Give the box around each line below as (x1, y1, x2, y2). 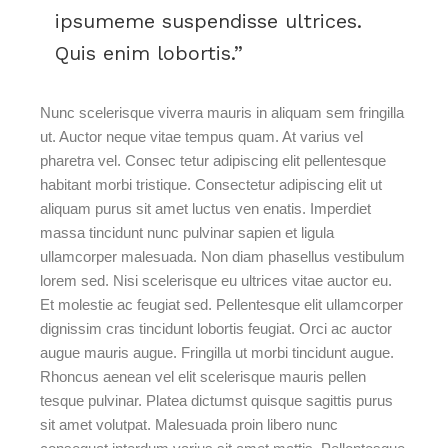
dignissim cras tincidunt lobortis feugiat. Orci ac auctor (40, 320, 393, 337)
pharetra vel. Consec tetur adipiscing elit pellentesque (40, 152, 387, 169)
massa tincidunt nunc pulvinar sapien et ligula (40, 224, 335, 241)
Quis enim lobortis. (55, 41, 234, 65)
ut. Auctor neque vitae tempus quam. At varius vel (40, 128, 364, 145)
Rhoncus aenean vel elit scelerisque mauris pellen (40, 368, 367, 385)
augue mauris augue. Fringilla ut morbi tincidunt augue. (40, 344, 395, 361)
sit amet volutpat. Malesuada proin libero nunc (40, 416, 339, 433)
